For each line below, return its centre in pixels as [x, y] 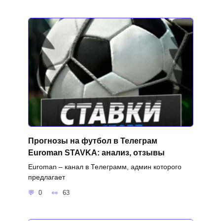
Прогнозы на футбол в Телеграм [92, 141]
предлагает [46, 177]
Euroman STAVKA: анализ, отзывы [96, 152]
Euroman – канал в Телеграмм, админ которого [105, 166]
